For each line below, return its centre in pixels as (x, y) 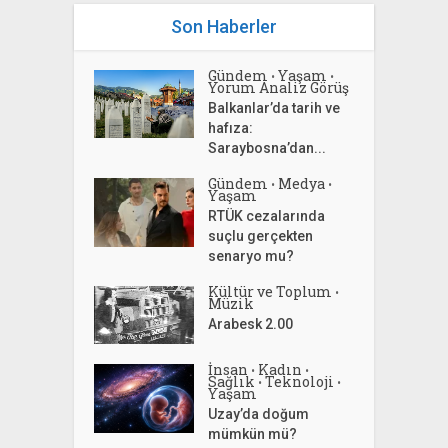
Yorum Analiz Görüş (279, 88)
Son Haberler (224, 27)
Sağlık (232, 382)
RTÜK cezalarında (267, 216)
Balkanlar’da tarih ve (274, 108)
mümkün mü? (253, 434)
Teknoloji (300, 382)
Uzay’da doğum (259, 414)
